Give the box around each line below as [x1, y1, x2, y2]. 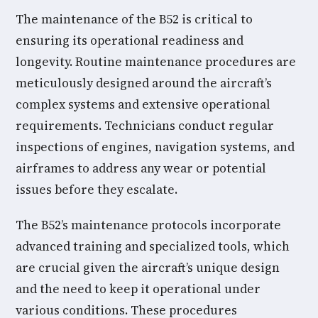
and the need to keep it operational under [16, 280, 261, 297]
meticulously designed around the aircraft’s [16, 75, 272, 92]
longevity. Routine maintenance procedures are [16, 53, 296, 70]
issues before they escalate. [16, 181, 177, 198]
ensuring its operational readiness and [16, 32, 243, 49]
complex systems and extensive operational [16, 96, 270, 113]
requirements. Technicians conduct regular [16, 117, 274, 134]
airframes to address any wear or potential [16, 160, 266, 177]
